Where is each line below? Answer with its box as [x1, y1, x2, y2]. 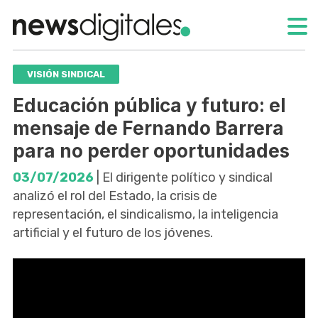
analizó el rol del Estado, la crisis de [13, 187, 217, 204]
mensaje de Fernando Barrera [13, 116, 284, 139]
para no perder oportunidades [13, 139, 290, 162]
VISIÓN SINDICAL [27, 68, 105, 79]
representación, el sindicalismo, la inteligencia [13, 206, 278, 222]
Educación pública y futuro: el [13, 94, 285, 116]
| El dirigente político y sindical [94, 169, 273, 185]
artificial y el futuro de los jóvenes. [13, 224, 213, 241]
